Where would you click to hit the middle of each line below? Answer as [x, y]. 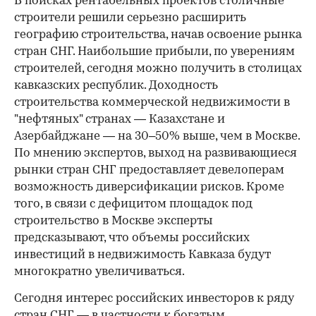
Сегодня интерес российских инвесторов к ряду [154, 299]
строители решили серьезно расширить [130, 18]
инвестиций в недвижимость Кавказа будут [142, 255]
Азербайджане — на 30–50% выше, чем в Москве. [157, 137]
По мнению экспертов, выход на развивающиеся [156, 154]
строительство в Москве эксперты [114, 221]
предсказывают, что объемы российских [132, 238]
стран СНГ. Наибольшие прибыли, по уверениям [154, 52]
